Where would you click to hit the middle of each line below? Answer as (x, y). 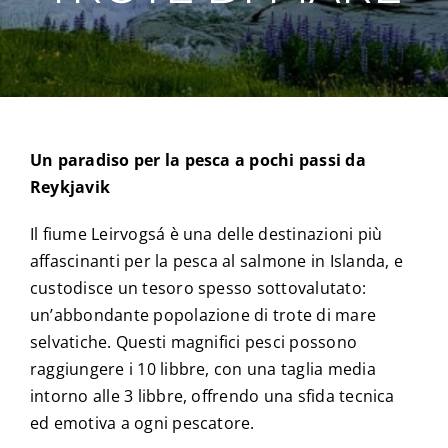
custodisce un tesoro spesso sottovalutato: (198, 288)
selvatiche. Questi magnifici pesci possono (193, 342)
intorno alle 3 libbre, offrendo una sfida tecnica (212, 396)
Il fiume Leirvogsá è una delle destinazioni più (206, 234)
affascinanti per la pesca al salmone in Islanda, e (216, 261)
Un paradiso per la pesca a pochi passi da (197, 160)
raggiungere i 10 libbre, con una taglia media (202, 369)
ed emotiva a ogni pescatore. (142, 423)
